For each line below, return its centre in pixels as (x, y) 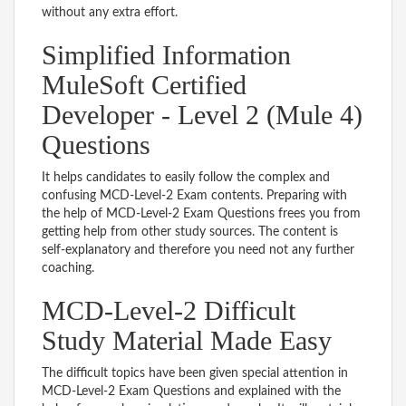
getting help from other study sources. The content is (190, 232)
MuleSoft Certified (144, 84)
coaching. (68, 268)
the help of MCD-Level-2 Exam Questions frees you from (201, 213)
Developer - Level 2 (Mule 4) (202, 114)
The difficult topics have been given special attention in (195, 373)
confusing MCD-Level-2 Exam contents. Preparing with (194, 195)
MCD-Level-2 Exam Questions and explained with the (191, 391)
